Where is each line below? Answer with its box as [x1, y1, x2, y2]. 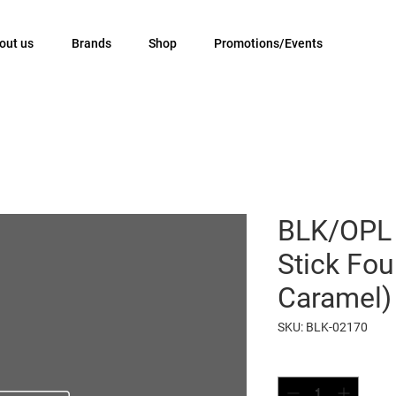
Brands [72, 36, 111, 50]
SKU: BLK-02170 [278, 320, 368, 335]
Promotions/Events [214, 36, 323, 50]
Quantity [278, 354, 330, 369]
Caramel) [278, 281, 392, 316]
